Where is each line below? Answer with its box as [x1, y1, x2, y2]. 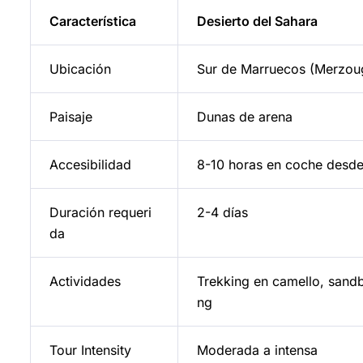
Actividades [49, 272, 121, 289]
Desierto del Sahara [196, 12, 318, 29]
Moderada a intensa [196, 341, 318, 358]
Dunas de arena [196, 108, 293, 125]
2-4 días [196, 203, 248, 220]
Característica [49, 12, 136, 29]
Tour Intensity [49, 341, 131, 358]
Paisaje [49, 108, 92, 125]
